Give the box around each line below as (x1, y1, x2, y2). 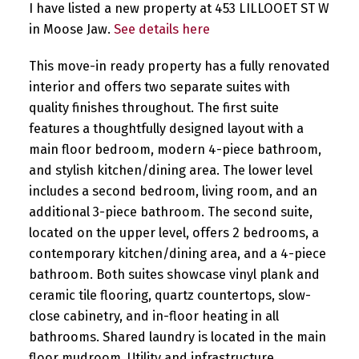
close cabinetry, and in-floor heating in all (28, 308, 279, 324)
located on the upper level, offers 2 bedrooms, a (28, 224, 319, 240)
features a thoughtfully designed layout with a (28, 120, 304, 136)
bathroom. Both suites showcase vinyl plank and (28, 266, 320, 282)
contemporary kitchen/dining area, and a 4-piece (28, 245, 326, 261)
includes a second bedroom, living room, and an (28, 183, 317, 199)
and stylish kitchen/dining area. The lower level (28, 162, 313, 178)
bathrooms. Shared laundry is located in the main (28, 329, 326, 345)
